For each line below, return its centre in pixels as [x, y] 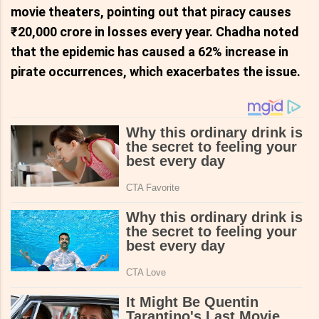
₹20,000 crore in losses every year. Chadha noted [155, 32]
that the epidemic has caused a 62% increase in [150, 52]
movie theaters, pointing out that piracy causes [151, 12]
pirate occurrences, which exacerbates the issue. [156, 72]
